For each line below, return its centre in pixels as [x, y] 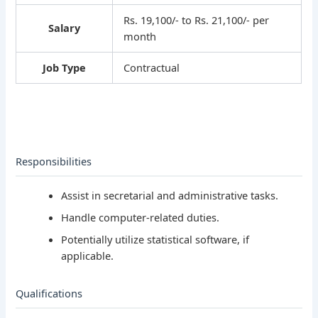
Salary [65, 28]
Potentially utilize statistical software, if [155, 240]
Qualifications [49, 294]
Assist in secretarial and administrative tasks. [170, 196]
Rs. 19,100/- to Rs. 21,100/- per [197, 20]
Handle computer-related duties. [141, 218]
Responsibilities [54, 161]
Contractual [152, 68]
